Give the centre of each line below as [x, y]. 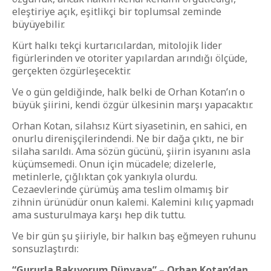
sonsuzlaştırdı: [45, 249]
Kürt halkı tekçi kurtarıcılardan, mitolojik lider [117, 45]
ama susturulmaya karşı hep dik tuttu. [99, 215]
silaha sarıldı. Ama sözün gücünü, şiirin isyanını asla [131, 151]
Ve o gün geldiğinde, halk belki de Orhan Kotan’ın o [129, 92]
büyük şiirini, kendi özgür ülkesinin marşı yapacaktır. [132, 105]
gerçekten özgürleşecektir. [71, 71]
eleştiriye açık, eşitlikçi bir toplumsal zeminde [117, 11]
